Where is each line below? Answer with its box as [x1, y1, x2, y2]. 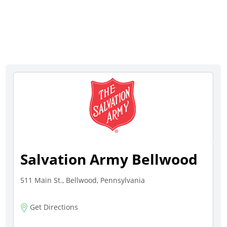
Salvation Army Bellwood [20, 149, 198, 169]
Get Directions [28, 202, 79, 212]
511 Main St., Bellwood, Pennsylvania [20, 175, 145, 185]
